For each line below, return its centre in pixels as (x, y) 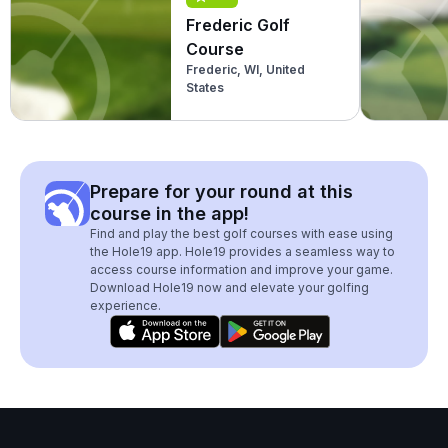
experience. (125, 305)
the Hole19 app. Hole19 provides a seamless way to (242, 251)
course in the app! (169, 213)
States (205, 87)
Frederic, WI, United (245, 69)
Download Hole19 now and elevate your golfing (229, 287)
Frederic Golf (238, 24)
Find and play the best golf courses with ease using (241, 233)
